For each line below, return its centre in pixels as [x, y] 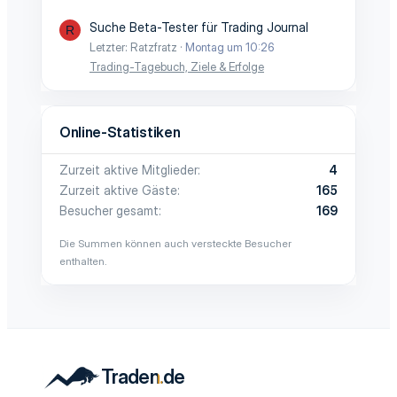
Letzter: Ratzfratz [133, 47]
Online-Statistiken [120, 132]
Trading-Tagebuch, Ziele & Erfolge [177, 66]
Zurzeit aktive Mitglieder [128, 170]
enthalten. [83, 261]
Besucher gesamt [109, 210]
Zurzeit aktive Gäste [118, 190]
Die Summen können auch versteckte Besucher [175, 243]
